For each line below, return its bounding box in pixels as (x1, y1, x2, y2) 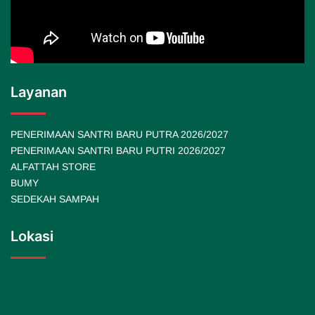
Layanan (11, 83, 67, 101)
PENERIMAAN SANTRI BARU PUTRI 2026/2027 (11, 144, 226, 156)
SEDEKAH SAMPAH (11, 193, 99, 205)
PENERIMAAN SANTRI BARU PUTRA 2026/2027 (11, 128, 229, 140)
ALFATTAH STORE (11, 160, 96, 172)
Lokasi (11, 227, 53, 245)
